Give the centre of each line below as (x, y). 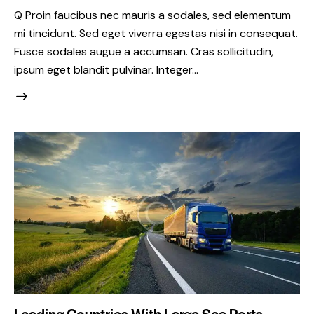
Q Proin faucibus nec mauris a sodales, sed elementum (152, 15)
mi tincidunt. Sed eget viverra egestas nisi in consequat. (156, 33)
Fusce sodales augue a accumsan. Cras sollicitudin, (144, 51)
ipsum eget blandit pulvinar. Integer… (106, 69)
